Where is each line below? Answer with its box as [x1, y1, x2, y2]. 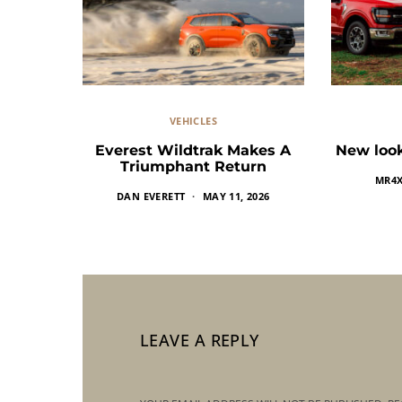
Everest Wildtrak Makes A [95, 141, 292, 159]
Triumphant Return [119, 157, 267, 175]
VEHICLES [169, 113, 217, 127]
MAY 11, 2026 [202, 188, 270, 203]
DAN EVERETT [117, 188, 186, 203]
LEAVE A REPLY [140, 328, 259, 351]
